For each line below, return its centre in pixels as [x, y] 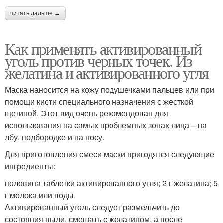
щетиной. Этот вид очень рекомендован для [87, 113]
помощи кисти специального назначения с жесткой [99, 101]
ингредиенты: [30, 166]
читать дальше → [35, 13]
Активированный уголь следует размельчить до [92, 207]
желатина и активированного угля [107, 72]
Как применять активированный [103, 48]
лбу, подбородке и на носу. [55, 137]
